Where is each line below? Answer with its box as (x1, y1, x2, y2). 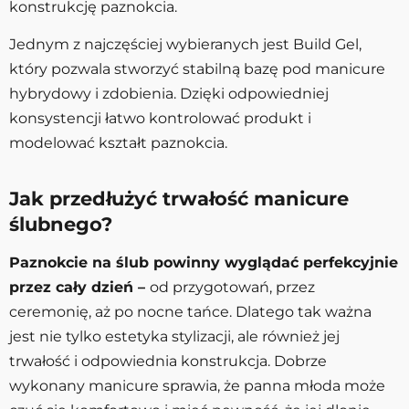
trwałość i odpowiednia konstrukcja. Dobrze (9, 351, 327, 370)
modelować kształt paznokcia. (9, 133, 227, 152)
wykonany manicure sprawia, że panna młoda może (9, 376, 385, 394)
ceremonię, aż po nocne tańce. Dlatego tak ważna (9, 302, 372, 320)
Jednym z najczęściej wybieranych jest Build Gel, (9, 35, 362, 53)
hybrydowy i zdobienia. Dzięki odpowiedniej (9, 84, 329, 102)
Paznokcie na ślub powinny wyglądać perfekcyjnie (9, 253, 398, 271)
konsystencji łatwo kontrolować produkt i (9, 109, 311, 127)
